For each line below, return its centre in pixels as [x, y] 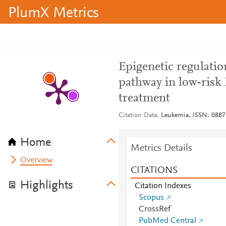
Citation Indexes [163, 186]
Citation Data [137, 116]
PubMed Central [167, 221]
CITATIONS [154, 171]
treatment [144, 98]
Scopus [151, 198]
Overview [37, 160]
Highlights [47, 186]
